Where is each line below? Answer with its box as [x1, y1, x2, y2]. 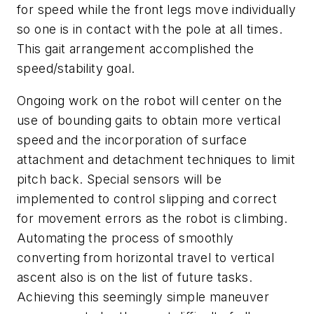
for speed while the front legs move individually [17, 1, 296, 17]
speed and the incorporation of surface [17, 132, 247, 147]
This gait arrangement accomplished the [17, 41, 254, 56]
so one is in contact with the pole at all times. [17, 21, 283, 36]
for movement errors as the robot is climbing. [17, 210, 287, 226]
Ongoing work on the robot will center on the [17, 93, 282, 108]
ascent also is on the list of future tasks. [17, 269, 253, 285]
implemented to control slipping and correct [17, 191, 278, 206]
